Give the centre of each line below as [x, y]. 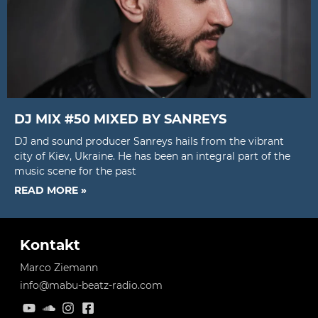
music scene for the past [75, 171]
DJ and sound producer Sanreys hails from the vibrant [149, 142]
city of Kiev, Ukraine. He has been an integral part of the [152, 157]
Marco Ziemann [59, 268]
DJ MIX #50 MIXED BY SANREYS [120, 120]
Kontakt [50, 245]
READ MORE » [50, 191]
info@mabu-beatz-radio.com [91, 286]
